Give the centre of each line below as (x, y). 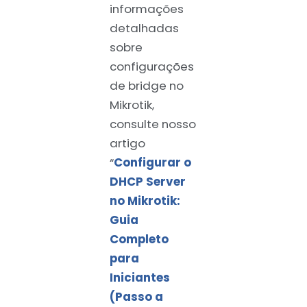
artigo (127, 144)
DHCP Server (148, 182)
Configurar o (152, 163)
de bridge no (147, 86)
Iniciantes (140, 278)
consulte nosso (153, 124)
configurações (152, 67)
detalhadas (144, 28)
